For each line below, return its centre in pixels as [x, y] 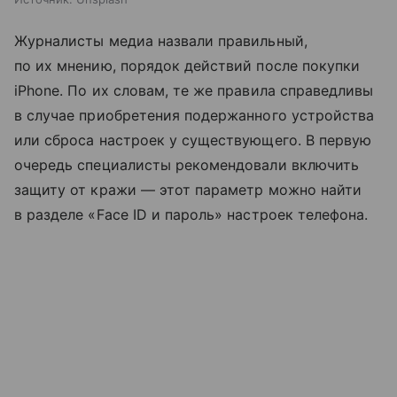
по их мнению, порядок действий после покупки [187, 65]
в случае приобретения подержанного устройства [195, 115]
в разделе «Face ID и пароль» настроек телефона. [191, 214]
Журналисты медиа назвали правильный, [161, 40]
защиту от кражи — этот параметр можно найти [188, 189]
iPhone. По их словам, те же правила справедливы [194, 90]
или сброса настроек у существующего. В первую [193, 140]
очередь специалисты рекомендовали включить [187, 164]
